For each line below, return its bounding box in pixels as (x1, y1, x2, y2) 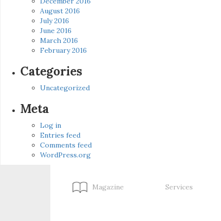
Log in (40, 121, 61, 130)
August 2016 (40, 6, 80, 16)
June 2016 (40, 26, 72, 36)
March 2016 (40, 36, 78, 45)
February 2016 (40, 46, 87, 55)
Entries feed (40, 131, 80, 140)
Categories (20, 64, 82, 79)
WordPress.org (40, 150, 91, 160)
